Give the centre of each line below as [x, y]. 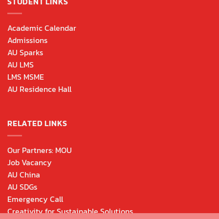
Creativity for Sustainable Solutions [70, 211]
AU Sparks [25, 53]
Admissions [27, 40]
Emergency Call [35, 199]
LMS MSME [26, 77]
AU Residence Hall [39, 89]
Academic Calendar [42, 28]
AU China [24, 174]
